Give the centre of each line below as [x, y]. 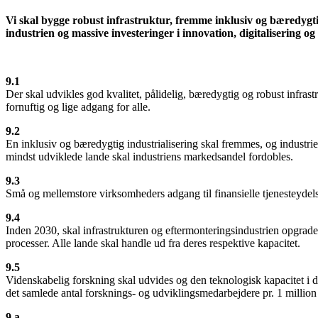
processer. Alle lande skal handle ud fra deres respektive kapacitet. [153, 243]
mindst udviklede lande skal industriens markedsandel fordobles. [149, 156]
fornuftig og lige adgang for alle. [78, 106]
